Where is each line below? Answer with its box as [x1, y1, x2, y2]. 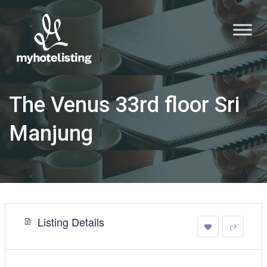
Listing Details [38, 213, 104, 229]
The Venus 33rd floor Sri [9, 92, 240, 117]
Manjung [9, 120, 93, 146]
